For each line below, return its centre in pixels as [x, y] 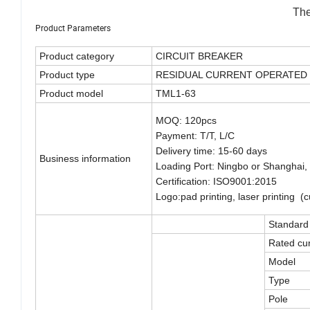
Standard [289, 225]
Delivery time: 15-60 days [211, 151]
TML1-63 [176, 94]
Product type [67, 75]
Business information [85, 159]
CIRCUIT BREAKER [199, 56]
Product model [71, 94]
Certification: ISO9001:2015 [216, 182]
